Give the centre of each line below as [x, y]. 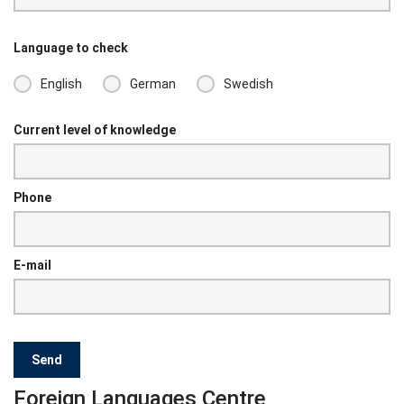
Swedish [248, 83]
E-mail [32, 266]
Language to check [71, 47]
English [61, 83]
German [153, 83]
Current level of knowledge [95, 130]
